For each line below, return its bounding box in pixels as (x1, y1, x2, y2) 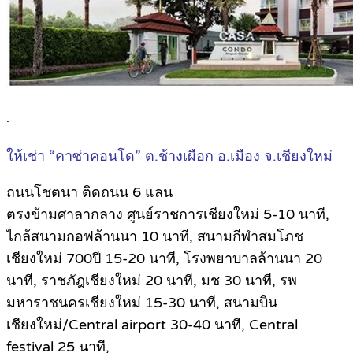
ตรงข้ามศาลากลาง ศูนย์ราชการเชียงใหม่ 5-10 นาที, (6, 205, 329, 223)
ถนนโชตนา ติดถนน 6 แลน (6, 183, 173, 201)
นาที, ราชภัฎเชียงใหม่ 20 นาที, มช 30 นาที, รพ (6, 271, 297, 289)
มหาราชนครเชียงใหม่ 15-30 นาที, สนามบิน (6, 293, 277, 311)
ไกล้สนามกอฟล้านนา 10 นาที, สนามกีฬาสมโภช (6, 227, 303, 245)
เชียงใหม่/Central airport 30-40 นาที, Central (6, 315, 298, 333)
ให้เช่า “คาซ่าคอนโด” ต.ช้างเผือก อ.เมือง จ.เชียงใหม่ (6, 147, 333, 165)
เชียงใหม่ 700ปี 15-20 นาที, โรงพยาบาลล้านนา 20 (6, 249, 322, 267)
